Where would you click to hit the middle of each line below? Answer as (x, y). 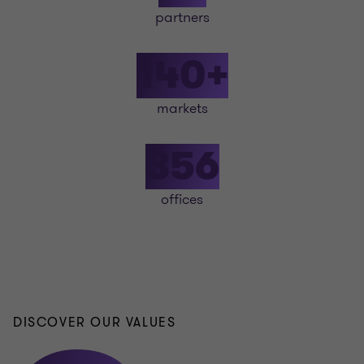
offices (182, 199)
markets (182, 108)
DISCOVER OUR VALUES (95, 323)
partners (182, 17)
